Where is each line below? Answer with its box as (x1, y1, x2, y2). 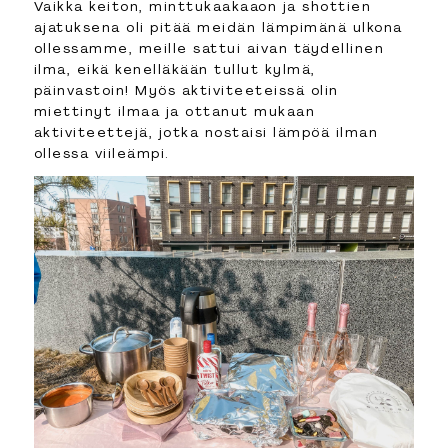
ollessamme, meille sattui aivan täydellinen (33, 39, 385, 58)
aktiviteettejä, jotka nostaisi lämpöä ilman (33, 123, 379, 142)
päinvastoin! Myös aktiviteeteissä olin (33, 81, 339, 100)
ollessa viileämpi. (33, 144, 170, 163)
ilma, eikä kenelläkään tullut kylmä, (33, 60, 316, 79)
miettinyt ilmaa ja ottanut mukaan (33, 102, 316, 121)
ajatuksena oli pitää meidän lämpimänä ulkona (33, 18, 403, 37)
